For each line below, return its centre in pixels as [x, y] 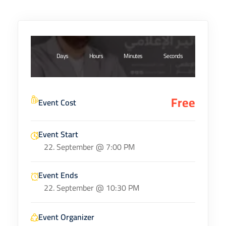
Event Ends [58, 175]
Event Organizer [66, 217]
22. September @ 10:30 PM [92, 188]
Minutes [133, 56]
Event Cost [57, 103]
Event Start [58, 134]
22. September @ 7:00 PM [89, 147]
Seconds [173, 56]
